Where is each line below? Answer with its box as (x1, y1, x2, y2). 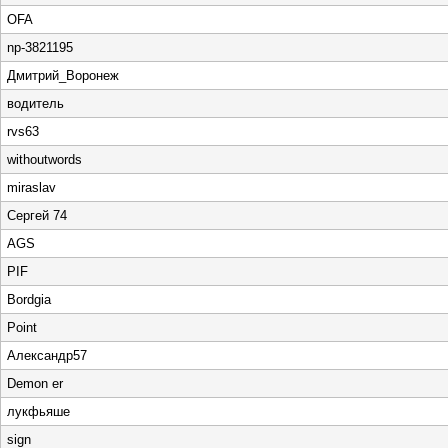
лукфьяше (7, 404, 70, 419)
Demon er (7, 376, 63, 391)
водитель (7, 96, 64, 111)
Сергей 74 (7, 208, 67, 223)
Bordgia (7, 292, 51, 307)
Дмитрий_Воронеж (7, 68, 119, 83)
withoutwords (7, 152, 82, 167)
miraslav (7, 180, 56, 195)
